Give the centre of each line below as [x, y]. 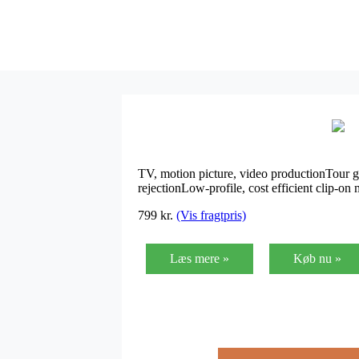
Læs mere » [200, 258]
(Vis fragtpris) [211, 215]
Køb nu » [317, 258]
